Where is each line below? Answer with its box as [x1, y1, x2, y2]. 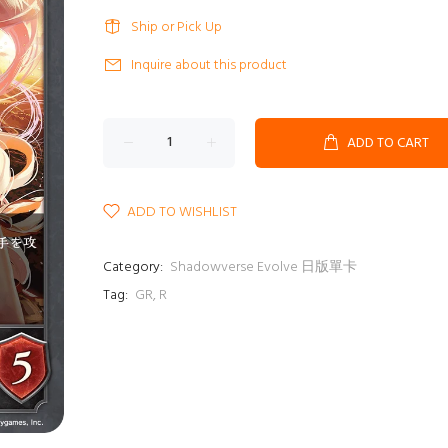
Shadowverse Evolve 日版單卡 [170, 256, 357, 279]
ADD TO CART [347, 132, 429, 155]
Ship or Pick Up [131, 16, 222, 39]
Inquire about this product [131, 54, 287, 77]
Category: [103, 256, 163, 279]
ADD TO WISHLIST [127, 201, 237, 224]
